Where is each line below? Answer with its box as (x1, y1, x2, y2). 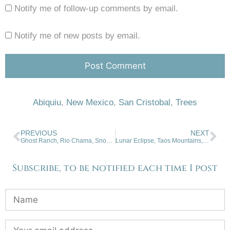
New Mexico (66, 97, 113, 107)
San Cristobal (119, 97, 170, 107)
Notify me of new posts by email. (14, 30, 140, 41)
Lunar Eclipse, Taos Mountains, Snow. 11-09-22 (202, 137, 209, 144)
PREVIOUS (21, 129, 57, 137)
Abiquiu (33, 97, 61, 107)
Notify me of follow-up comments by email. (14, 3, 178, 13)
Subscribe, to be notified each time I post (12, 161, 218, 175)
